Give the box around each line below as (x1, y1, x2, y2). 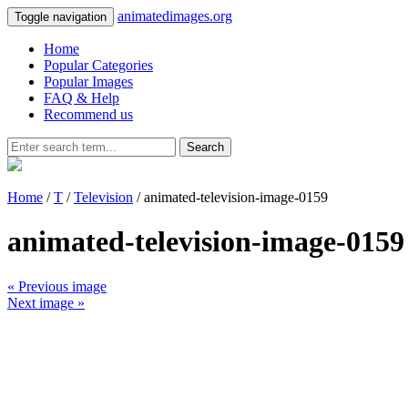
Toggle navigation (15, 10, 107, 24)
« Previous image (7, 278, 107, 294)
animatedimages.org (117, 8, 232, 24)
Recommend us (44, 107, 133, 122)
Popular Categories (44, 57, 153, 73)
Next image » (7, 294, 85, 311)
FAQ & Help (44, 90, 119, 106)
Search (187, 140, 224, 154)
